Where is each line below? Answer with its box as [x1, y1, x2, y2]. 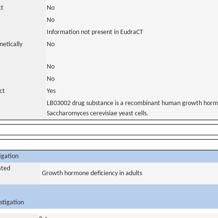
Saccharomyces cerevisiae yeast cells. [47, 110, 148, 117]
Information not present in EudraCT [47, 29, 143, 36]
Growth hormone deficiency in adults [42, 170, 142, 177]
